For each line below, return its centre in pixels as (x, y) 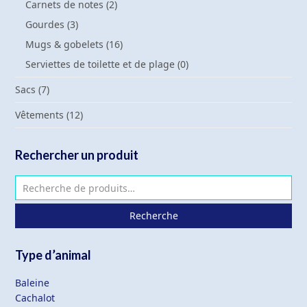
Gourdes (45, 24)
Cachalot (35, 298)
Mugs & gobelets (65, 44)
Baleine (33, 283)
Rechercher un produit (77, 155)
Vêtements (40, 115)
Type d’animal (53, 255)
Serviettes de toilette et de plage (100, 64)
